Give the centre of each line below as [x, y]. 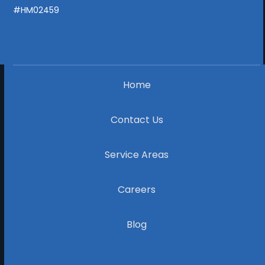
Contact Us [137, 120]
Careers [137, 190]
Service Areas [137, 155]
